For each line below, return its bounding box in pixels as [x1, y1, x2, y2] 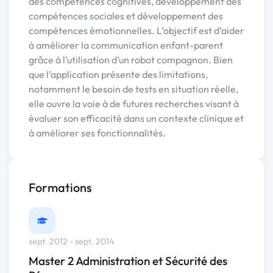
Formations [29, 180, 92, 195]
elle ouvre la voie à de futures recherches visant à [29, 97, 239, 110]
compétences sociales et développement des [29, 10, 223, 22]
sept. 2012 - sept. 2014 [29, 236, 114, 247]
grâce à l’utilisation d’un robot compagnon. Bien [29, 54, 233, 66]
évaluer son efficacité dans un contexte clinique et [29, 112, 244, 124]
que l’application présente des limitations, [29, 68, 208, 80]
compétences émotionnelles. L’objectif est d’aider [29, 24, 244, 37]
